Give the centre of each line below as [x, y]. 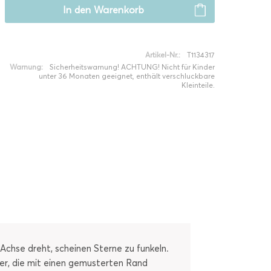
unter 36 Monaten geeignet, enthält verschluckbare [126, 76]
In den [77, 10]
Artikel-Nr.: [162, 55]
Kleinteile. [198, 85]
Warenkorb [119, 10]
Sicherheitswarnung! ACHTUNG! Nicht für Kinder [132, 67]
